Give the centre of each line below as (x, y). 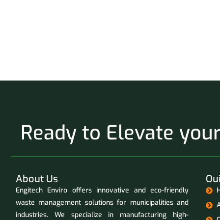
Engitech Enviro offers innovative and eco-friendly (102, 191)
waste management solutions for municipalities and (102, 203)
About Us (37, 179)
